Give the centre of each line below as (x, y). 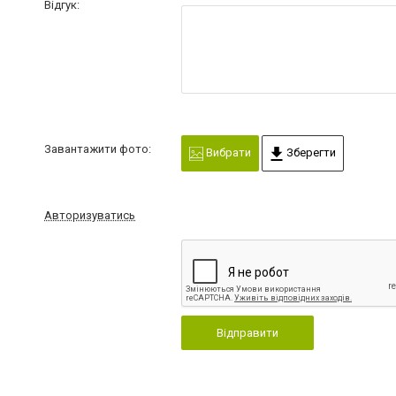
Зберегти (309, 152)
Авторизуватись (90, 215)
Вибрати (227, 152)
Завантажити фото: (98, 149)
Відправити (247, 332)
